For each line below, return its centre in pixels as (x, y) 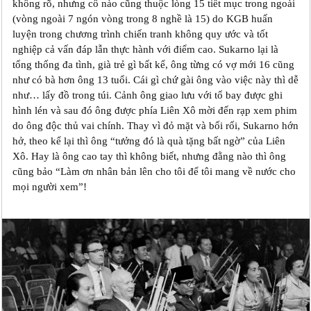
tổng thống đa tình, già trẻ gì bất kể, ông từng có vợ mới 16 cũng (153, 65)
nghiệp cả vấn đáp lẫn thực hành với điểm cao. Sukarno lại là (145, 50)
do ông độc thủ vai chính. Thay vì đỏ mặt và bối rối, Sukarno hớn (155, 126)
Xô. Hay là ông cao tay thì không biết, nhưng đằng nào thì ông (149, 157)
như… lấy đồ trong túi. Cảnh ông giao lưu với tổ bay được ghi (147, 95)
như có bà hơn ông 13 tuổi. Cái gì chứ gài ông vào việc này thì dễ (155, 80)
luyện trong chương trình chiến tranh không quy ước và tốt (140, 34)
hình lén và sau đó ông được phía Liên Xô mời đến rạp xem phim (154, 111)
